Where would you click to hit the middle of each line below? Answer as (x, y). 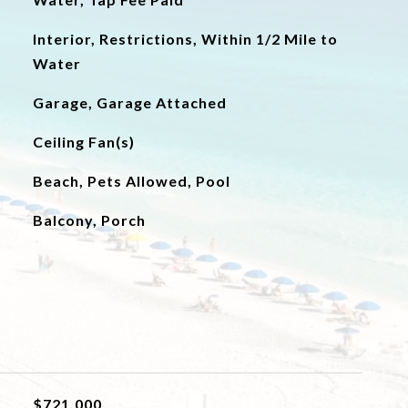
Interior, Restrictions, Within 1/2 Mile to (185, 39)
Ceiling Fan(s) (83, 142)
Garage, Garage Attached (129, 102)
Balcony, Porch (89, 220)
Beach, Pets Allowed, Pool (131, 181)
